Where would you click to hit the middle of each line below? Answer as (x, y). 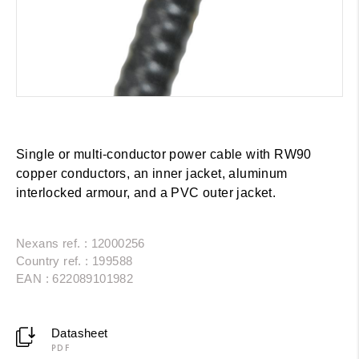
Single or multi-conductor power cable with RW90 (164, 154)
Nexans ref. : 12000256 (81, 243)
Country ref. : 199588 (75, 260)
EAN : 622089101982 (75, 278)
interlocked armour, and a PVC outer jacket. (146, 192)
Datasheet (79, 333)
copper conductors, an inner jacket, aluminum (152, 173)
